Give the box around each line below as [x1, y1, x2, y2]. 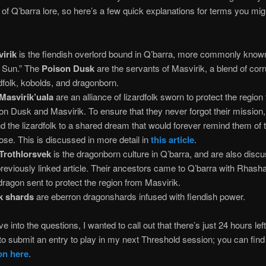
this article [151, 132, 195, 146]
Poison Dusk [42, 61, 95, 75]
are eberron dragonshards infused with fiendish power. [34, 189, 246, 202]
